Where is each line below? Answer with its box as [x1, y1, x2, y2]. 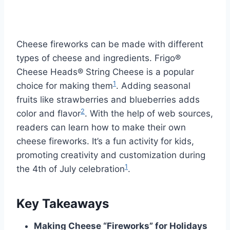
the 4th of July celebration [16, 163, 125, 174]
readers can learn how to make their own [16, 122, 186, 132]
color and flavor [16, 108, 81, 119]
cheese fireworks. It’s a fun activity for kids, [16, 136, 194, 146]
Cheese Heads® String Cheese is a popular [16, 66, 194, 77]
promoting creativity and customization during [16, 149, 205, 160]
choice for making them [16, 80, 113, 91]
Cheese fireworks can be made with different [16, 39, 203, 49]
